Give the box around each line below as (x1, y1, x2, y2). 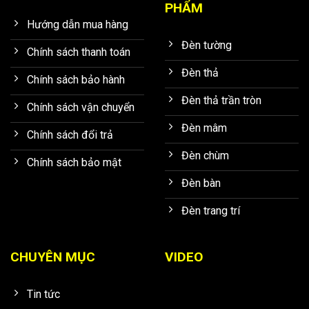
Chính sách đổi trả (27, 128, 113, 141)
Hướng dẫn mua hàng (27, 17, 128, 31)
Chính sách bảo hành (27, 72, 125, 86)
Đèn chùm (181, 148, 229, 162)
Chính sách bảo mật (27, 155, 121, 169)
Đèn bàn (181, 176, 221, 190)
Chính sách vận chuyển (27, 100, 134, 114)
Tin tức (27, 287, 60, 301)
